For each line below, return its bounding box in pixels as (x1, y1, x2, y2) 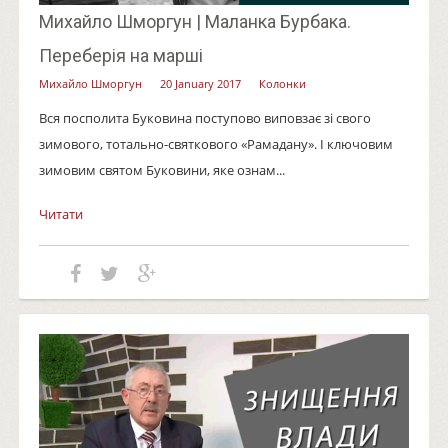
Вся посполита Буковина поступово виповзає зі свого (38, 108, 371, 127)
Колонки (258, 75, 306, 91)
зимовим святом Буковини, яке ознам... (38, 160, 285, 179)
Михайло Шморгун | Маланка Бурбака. (38, 10, 351, 32)
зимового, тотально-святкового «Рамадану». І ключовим (38, 134, 393, 153)
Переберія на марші (38, 44, 203, 66)
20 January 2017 (159, 75, 241, 91)
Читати (38, 204, 83, 223)
